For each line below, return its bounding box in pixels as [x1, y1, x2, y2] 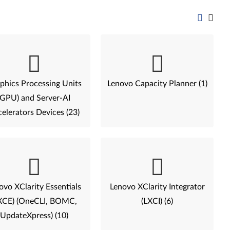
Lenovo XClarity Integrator [109, 183, 205, 191]
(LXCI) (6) [141, 197, 173, 205]
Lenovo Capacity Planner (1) [107, 80, 207, 88]
